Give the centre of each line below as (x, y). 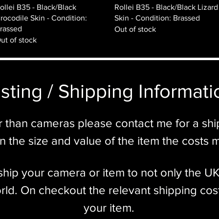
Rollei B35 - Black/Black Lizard (166, 7)
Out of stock (135, 29)
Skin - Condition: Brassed (157, 18)
